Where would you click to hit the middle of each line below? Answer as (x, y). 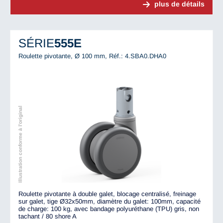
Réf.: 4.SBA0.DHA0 (138, 56)
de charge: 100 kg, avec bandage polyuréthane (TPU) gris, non (109, 209)
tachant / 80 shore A (48, 217)
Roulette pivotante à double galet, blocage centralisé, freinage (107, 194)
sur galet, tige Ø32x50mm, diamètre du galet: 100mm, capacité (110, 202)
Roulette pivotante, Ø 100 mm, (64, 56)
